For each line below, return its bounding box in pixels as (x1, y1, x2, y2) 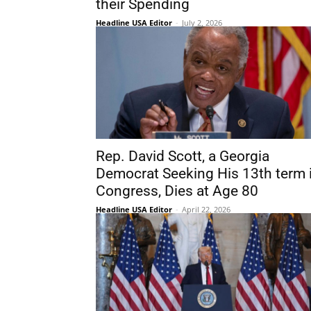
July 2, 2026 (182, 17, 222, 28)
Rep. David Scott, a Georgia (96, 148, 269, 165)
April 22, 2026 (182, 204, 230, 215)
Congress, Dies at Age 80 (96, 183, 258, 199)
